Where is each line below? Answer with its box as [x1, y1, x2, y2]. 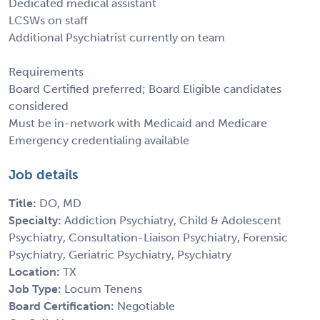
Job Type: [9, 281, 64, 296]
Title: [9, 196, 39, 210]
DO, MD [39, 196, 81, 210]
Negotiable [117, 299, 175, 313]
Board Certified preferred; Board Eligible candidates [9, 81, 281, 96]
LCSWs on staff [9, 13, 88, 27]
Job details [9, 166, 79, 183]
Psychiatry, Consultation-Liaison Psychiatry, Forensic [9, 230, 288, 244]
